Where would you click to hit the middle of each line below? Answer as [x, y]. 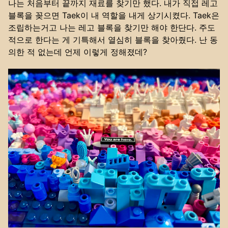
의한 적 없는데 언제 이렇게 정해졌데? [78, 52]
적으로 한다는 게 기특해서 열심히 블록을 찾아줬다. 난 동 [113, 39]
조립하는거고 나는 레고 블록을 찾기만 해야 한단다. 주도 [112, 27]
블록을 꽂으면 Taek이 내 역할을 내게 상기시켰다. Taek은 [114, 15]
